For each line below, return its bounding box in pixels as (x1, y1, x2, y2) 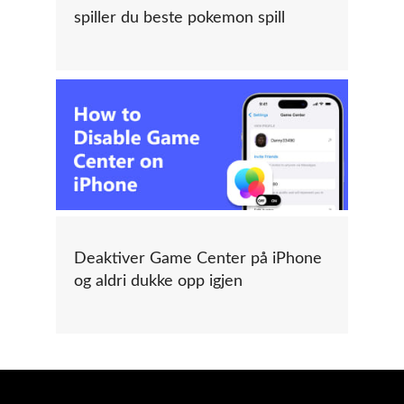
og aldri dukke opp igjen (74, 273, 243, 290)
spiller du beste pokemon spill (74, 10, 285, 27)
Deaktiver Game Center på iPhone (74, 251, 322, 268)
